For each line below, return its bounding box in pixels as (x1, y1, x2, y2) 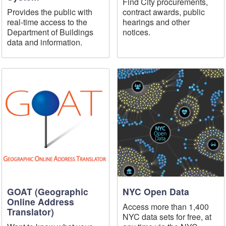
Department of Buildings (7, 26, 93, 38)
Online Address (7, 195, 74, 208)
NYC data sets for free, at (122, 210, 211, 222)
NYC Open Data (122, 185, 189, 198)
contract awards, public (122, 6, 205, 18)
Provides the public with (7, 6, 92, 18)
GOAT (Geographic (7, 185, 88, 198)
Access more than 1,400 (122, 200, 209, 212)
